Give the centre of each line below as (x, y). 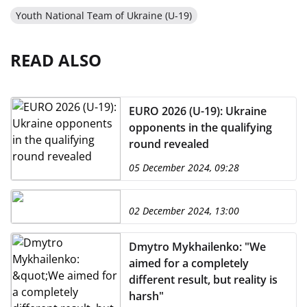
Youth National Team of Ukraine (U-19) (104, 15)
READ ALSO (56, 60)
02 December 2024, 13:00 (184, 211)
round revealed (169, 144)
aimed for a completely (189, 263)
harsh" (146, 296)
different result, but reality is (203, 280)
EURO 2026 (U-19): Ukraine (198, 111)
